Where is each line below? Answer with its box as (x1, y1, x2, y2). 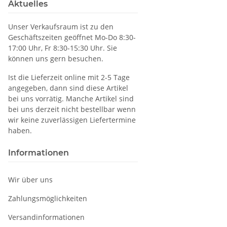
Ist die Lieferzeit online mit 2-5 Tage (8, 72, 130, 83)
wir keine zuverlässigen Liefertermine (8, 115, 136, 125)
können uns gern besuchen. (8, 54, 103, 64)
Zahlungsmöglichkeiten (8, 194, 87, 204)
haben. (8, 126, 32, 136)
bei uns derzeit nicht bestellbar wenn (8, 104, 136, 115)
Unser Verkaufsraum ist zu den (8, 22, 113, 32)
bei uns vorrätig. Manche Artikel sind (8, 94, 134, 104)
